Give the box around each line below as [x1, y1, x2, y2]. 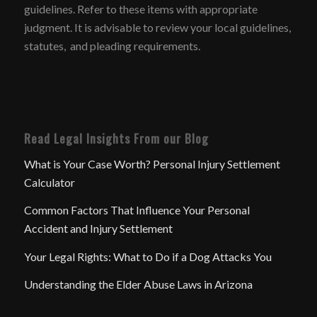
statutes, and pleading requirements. [23, 38, 200, 52]
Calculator [23, 175, 75, 189]
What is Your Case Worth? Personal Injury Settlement [23, 156, 280, 171]
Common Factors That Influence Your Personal [23, 203, 250, 217]
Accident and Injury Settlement [23, 221, 173, 236]
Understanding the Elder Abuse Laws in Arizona [23, 277, 253, 292]
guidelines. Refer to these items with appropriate [23, 1, 258, 16]
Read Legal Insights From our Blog [23, 129, 209, 148]
